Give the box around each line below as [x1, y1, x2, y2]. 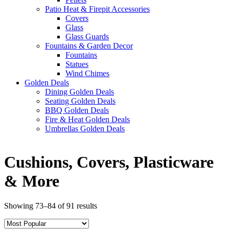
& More [4, 171, 59, 190]
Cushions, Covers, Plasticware [4, 152, 214, 171]
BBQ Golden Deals [45, 106, 109, 115]
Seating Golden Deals [45, 97, 116, 106]
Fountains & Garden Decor [45, 41, 133, 51]
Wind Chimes [65, 69, 109, 78]
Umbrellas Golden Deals [45, 124, 125, 133]
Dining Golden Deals [45, 87, 114, 97]
